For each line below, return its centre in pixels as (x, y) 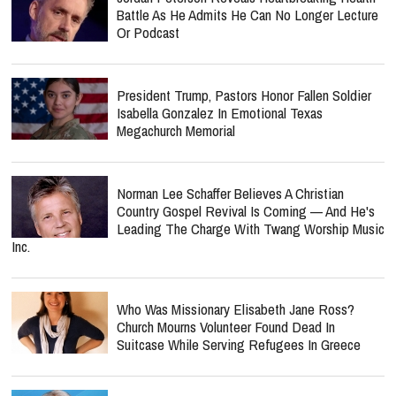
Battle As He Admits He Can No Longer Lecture (247, 15)
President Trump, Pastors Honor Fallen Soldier (244, 95)
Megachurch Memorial (176, 130)
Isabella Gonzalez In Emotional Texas (220, 113)
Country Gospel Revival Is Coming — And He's (246, 211)
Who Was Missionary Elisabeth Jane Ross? (236, 309)
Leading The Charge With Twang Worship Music (251, 228)
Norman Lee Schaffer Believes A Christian (230, 193)
